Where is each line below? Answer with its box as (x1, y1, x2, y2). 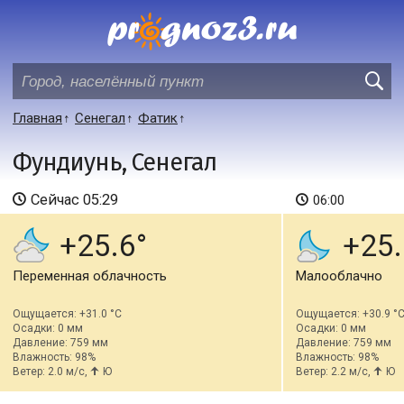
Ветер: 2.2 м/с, (295, 365, 373, 378)
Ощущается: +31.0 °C (13, 308, 122, 320)
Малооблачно (295, 268, 382, 284)
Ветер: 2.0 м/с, (13, 365, 90, 378)
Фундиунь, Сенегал (13, 148, 216, 177)
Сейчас (31, 191, 83, 208)
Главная (13, 110, 62, 126)
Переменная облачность (13, 268, 167, 284)
